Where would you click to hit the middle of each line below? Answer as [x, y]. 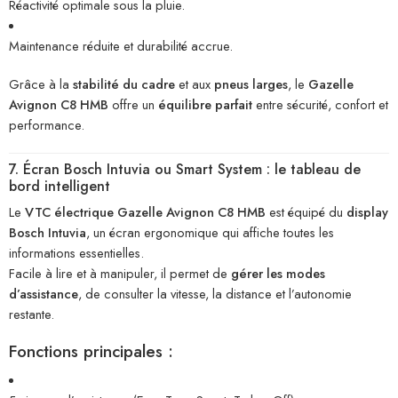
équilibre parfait [205, 105]
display [367, 211]
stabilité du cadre [124, 84]
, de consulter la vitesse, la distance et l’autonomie [215, 293]
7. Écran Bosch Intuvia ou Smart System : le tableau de [185, 169]
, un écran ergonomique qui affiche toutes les [210, 232]
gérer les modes [278, 273]
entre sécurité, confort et [320, 105]
